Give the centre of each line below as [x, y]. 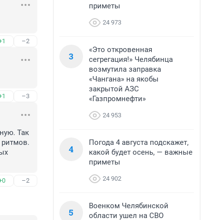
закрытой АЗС [114, 89]
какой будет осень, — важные [141, 152]
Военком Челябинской [129, 206]
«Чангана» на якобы [124, 79]
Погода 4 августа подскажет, [139, 142]
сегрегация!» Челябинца [131, 59]
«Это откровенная [121, 50]
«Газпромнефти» [117, 99]
